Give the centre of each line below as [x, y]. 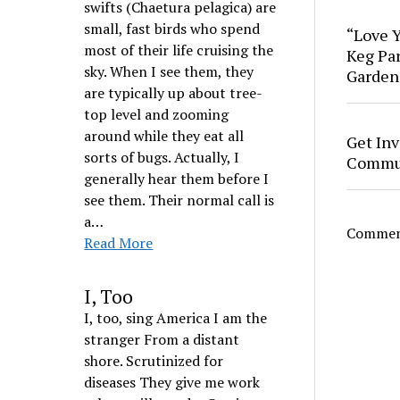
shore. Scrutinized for [154, 361]
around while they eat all [164, 136]
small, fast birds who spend [172, 29]
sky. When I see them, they [169, 71]
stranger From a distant [162, 339]
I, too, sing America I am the [176, 318]
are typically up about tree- [174, 93]
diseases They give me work [172, 382]
